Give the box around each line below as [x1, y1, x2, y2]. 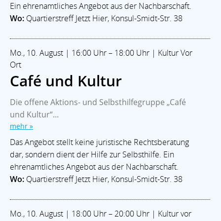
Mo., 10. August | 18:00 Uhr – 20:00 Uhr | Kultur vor [10, 208, 191, 219]
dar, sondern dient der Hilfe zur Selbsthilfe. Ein [10, 148, 174, 160]
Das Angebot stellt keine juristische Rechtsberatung [10, 136, 189, 147]
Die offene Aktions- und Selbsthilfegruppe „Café [10, 96, 186, 108]
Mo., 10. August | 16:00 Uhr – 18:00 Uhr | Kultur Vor [10, 47, 192, 58]
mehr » [10, 121, 33, 131]
